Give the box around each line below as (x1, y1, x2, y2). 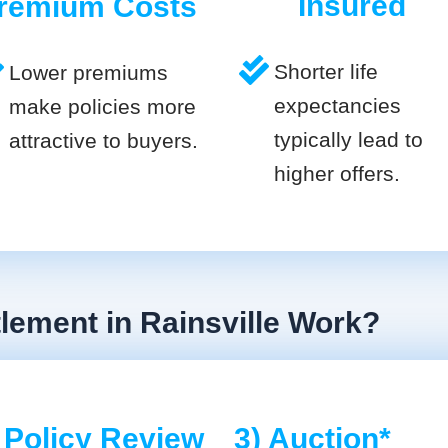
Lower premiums (9, 61, 168, 85)
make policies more (9, 95, 196, 119)
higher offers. (274, 162, 400, 186)
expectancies (274, 94, 401, 118)
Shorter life (274, 60, 378, 84)
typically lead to (274, 128, 423, 152)
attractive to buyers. (9, 129, 198, 153)
